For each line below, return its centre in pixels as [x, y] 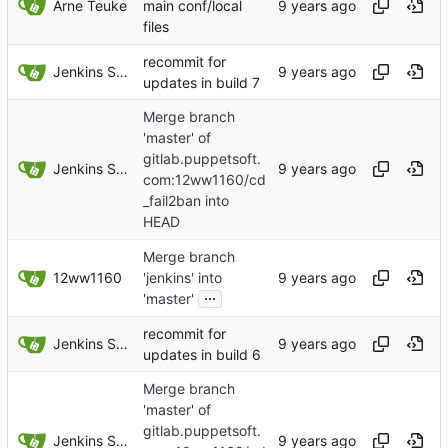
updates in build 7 [201, 82]
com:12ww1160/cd [204, 180]
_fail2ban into [186, 201]
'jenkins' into [182, 277]
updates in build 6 [202, 354]
